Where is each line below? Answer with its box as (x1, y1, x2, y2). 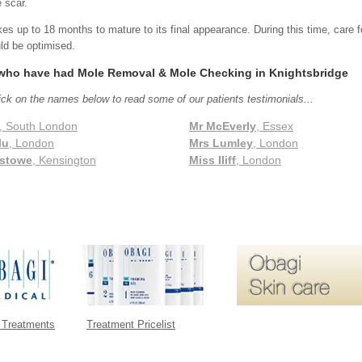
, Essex (256, 119, 293, 133)
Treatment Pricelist (86, 318, 175, 330)
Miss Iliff (189, 153, 236, 166)
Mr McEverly (189, 119, 256, 133)
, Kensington (32, 153, 96, 166)
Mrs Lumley (189, 136, 253, 149)
